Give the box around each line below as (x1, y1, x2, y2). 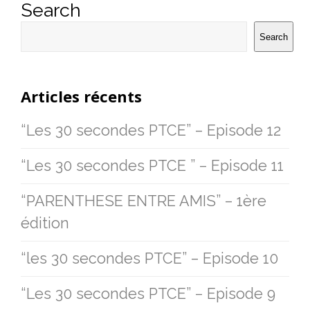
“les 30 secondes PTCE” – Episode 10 (21, 250, 278, 267)
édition (21, 215, 69, 232)
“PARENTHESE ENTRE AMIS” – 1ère (21, 192, 266, 210)
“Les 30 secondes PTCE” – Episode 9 (21, 285, 275, 302)
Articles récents (21, 86, 142, 107)
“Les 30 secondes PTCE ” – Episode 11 (21, 157, 284, 174)
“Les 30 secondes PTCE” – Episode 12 (21, 122, 281, 139)
